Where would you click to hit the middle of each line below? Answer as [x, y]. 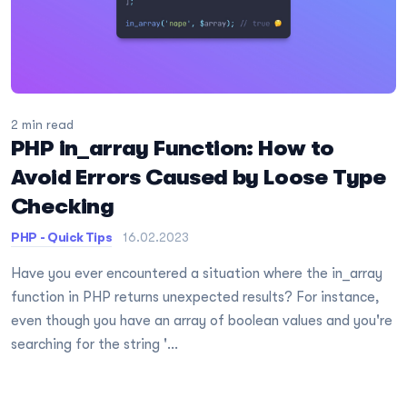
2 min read [42, 124]
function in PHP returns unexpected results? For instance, [195, 297]
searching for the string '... [94, 344]
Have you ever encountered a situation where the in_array [197, 273]
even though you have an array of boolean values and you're [202, 320]
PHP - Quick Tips [62, 237]
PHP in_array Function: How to [173, 148]
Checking [63, 206]
